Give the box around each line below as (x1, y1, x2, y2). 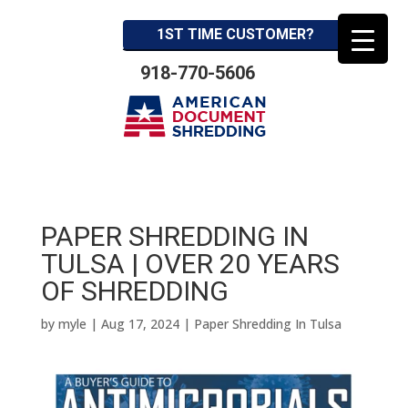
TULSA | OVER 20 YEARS (40, 248, 340, 280)
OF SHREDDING (40, 275, 229, 307)
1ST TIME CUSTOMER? (156, 25, 314, 43)
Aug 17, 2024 (100, 315, 179, 332)
